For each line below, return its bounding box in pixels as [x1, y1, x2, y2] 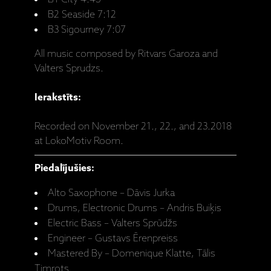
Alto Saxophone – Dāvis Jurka [48, 188, 175, 200]
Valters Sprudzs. [34, 63, 104, 75]
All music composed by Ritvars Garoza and [34, 48, 218, 60]
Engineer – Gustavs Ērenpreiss [48, 233, 178, 245]
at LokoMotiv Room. [34, 135, 124, 148]
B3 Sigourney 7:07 [48, 24, 126, 36]
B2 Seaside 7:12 [48, 9, 117, 21]
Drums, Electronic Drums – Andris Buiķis [48, 203, 222, 215]
